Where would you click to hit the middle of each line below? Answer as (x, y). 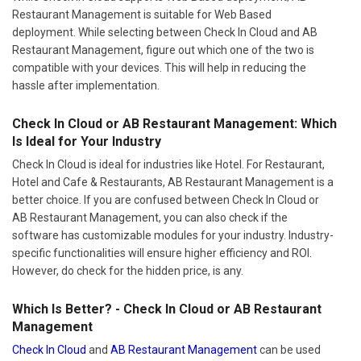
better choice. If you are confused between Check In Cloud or (166, 199)
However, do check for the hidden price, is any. (128, 270)
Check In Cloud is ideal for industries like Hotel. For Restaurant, (168, 164)
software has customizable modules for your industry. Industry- (173, 235)
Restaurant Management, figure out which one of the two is (163, 50)
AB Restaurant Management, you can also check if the (150, 217)
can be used (289, 349)
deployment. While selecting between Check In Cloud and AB (165, 32)
